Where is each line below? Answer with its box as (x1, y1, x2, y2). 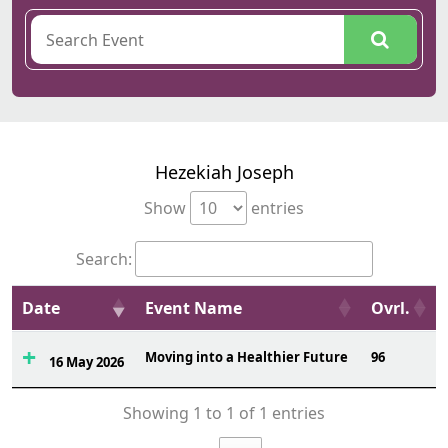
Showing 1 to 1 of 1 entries (123, 402, 325, 425)
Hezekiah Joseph (154, 160, 294, 184)
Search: (75, 248, 132, 270)
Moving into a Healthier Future (145, 348, 348, 366)
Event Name (145, 297, 242, 319)
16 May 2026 (48, 353, 124, 371)
